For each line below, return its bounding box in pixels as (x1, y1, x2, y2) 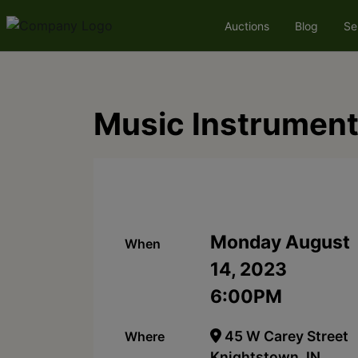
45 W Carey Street (221, 327, 348, 344)
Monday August (210, 230, 351, 253)
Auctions (224, 18, 269, 33)
